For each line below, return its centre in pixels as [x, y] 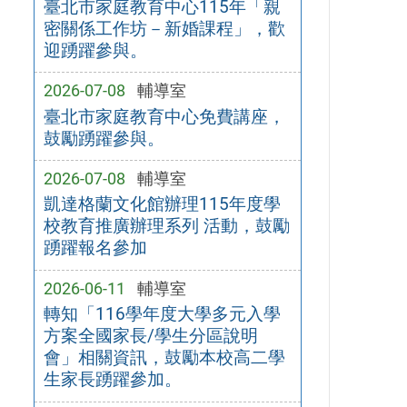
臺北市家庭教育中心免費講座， [164, 116]
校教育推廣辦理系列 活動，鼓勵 [166, 226]
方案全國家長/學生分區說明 [150, 336]
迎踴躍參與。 [95, 50]
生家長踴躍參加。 [112, 380]
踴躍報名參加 [95, 248]
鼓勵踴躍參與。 [104, 138]
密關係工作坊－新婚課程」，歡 [164, 28]
